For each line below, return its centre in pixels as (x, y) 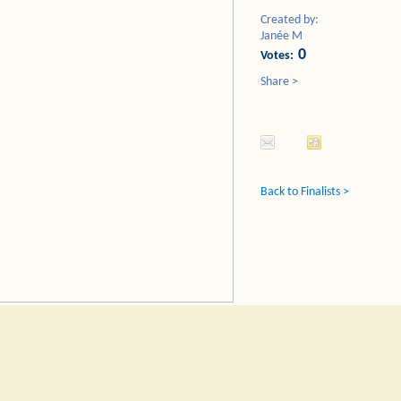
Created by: (290, 20)
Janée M (282, 36)
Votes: (277, 56)
